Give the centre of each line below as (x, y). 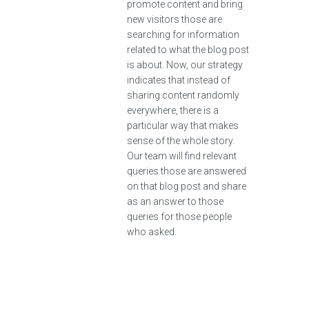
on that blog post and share (187, 186)
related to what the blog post (188, 50)
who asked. (152, 232)
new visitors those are (175, 19)
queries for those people (179, 217)
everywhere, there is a (173, 110)
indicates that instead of (179, 80)
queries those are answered (187, 171)
